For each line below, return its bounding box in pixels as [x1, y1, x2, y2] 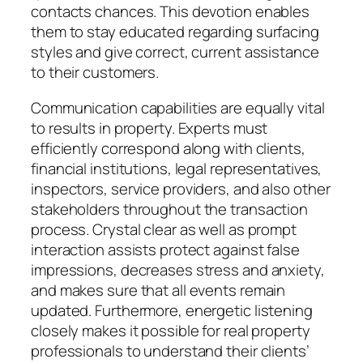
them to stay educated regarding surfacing [31, 21, 319, 43]
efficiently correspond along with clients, [31, 137, 305, 159]
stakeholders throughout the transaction [31, 198, 309, 220]
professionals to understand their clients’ [31, 340, 310, 361]
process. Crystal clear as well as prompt [31, 218, 297, 240]
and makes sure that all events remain [31, 279, 286, 301]
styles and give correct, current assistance [31, 41, 319, 63]
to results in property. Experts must [31, 117, 268, 139]
